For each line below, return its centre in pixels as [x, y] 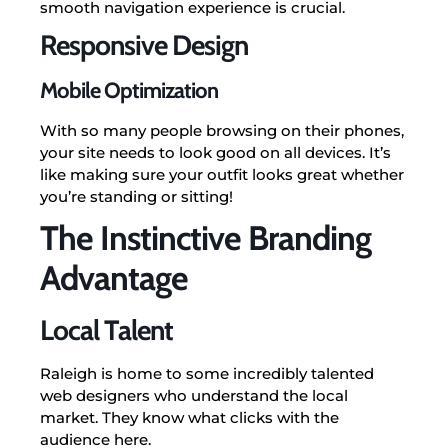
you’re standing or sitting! [136, 196]
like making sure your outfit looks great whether [222, 174]
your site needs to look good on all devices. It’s [215, 152]
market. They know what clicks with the [189, 417]
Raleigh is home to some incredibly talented [207, 373]
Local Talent [106, 329]
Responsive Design [144, 44]
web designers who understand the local [194, 395]
